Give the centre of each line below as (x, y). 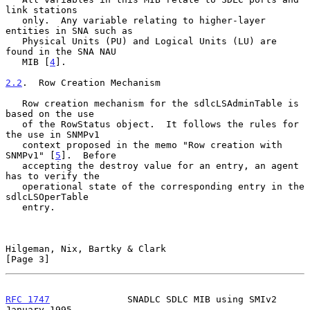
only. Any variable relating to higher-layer (14, 20)
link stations (42, 10)
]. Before (89, 155)
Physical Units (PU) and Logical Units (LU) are (14, 41)
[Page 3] (28, 259)
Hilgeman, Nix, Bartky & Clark (86, 248)
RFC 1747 (28, 299)
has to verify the (53, 176)
